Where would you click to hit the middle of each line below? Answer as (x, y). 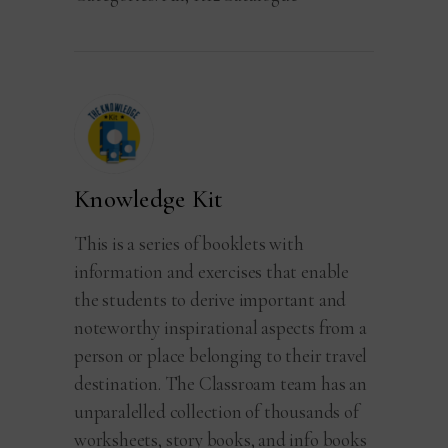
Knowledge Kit (149, 198)
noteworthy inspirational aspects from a (220, 327)
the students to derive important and (210, 299)
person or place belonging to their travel (221, 355)
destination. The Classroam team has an (220, 383)
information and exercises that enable (211, 271)
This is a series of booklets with (189, 243)
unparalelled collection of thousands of (216, 411)
